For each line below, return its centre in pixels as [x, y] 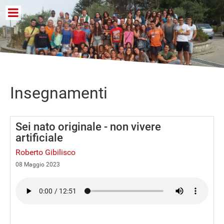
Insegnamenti [59, 93]
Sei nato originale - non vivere [88, 127]
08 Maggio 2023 [38, 164]
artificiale [39, 138]
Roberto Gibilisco [45, 152]
